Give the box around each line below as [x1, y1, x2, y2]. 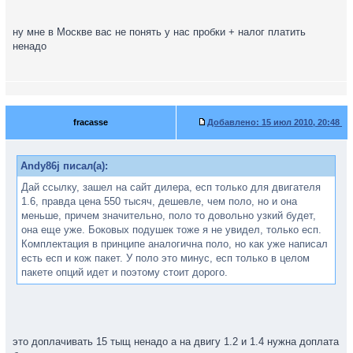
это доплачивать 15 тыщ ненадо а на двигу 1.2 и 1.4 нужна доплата [13, 336, 339, 347]
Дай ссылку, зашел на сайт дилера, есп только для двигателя [21, 181, 321, 193]
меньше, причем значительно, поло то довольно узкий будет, [21, 210, 316, 221]
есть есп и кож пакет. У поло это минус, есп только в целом [21, 252, 310, 264]
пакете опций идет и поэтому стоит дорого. [21, 266, 228, 278]
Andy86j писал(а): [20, 160, 108, 172]
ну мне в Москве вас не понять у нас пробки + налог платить [13, 26, 306, 38]
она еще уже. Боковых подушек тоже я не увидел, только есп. [21, 224, 321, 236]
